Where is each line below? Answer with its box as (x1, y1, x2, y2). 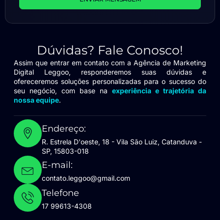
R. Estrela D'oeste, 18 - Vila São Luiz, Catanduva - (42, 137, 202, 146)
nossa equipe (14, 96, 59, 105)
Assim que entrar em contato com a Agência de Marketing (14, 58, 206, 67)
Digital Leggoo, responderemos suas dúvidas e (14, 68, 206, 77)
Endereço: (42, 123, 86, 134)
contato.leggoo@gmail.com (42, 173, 130, 182)
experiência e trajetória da (112, 86, 206, 95)
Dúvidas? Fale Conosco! (37, 43, 183, 58)
